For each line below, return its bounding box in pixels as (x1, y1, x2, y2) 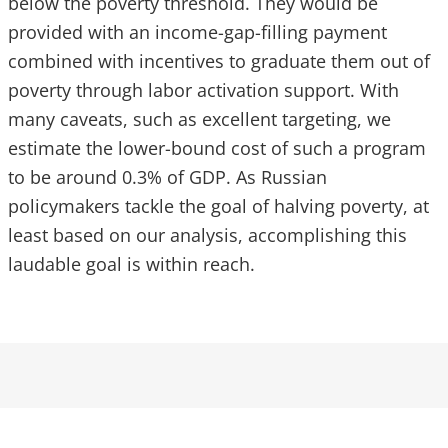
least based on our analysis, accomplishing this (8, 223, 407, 247)
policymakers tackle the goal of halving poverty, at (8, 194, 429, 218)
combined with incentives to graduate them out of (8, 49, 430, 73)
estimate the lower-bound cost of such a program (8, 136, 426, 160)
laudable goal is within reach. (8, 252, 255, 276)
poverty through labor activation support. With (8, 78, 399, 102)
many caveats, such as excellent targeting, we (8, 107, 391, 131)
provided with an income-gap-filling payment (8, 20, 387, 44)
